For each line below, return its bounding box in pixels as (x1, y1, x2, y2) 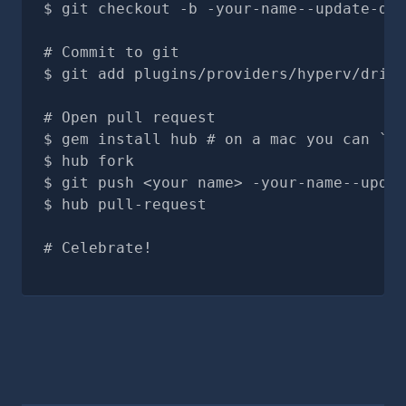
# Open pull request (43, 109, 216, 126)
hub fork (62, 152, 134, 169)
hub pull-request (62, 196, 207, 213)
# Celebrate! (43, 239, 152, 256)
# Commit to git (43, 43, 179, 61)
